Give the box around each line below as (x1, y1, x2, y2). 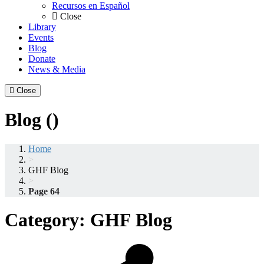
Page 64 (28, 186, 60, 196)
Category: (5, 209, 90, 231)
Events (28, 32, 54, 43)
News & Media (28, 64, 85, 75)
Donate (28, 54, 55, 64)
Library (28, 22, 56, 32)
